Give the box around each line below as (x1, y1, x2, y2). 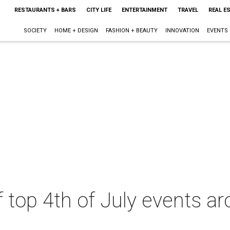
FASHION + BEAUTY (105, 27, 158, 34)
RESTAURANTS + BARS (14, 7, 76, 13)
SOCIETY (23, 27, 47, 34)
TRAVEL (177, 7, 198, 13)
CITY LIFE (86, 7, 111, 13)
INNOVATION (165, 27, 199, 34)
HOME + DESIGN (54, 27, 98, 34)
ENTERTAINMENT (121, 7, 167, 13)
